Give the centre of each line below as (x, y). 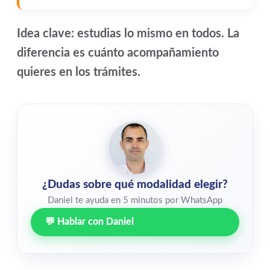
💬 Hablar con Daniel (89, 222)
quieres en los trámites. (79, 73)
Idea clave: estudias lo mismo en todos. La (128, 34)
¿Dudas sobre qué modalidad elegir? (135, 185)
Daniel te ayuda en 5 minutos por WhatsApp (135, 201)
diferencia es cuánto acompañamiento (118, 53)
